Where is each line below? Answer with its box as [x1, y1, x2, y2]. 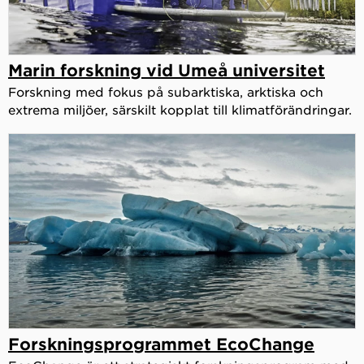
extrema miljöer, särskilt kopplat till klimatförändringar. [8, 101, 352, 117]
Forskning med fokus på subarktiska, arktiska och [8, 83, 323, 99]
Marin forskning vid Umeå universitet [8, 59, 325, 80]
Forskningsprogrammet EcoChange [8, 334, 314, 354]
